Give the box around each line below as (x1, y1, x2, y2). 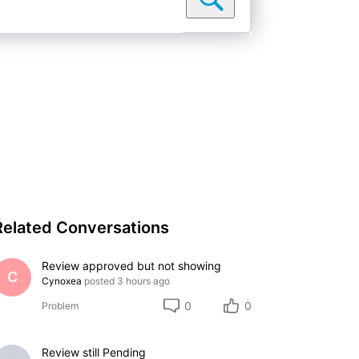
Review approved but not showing (41, 258, 221, 272)
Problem (41, 300, 79, 313)
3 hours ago (116, 274, 170, 287)
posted (83, 274, 115, 287)
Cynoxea (41, 274, 82, 287)
